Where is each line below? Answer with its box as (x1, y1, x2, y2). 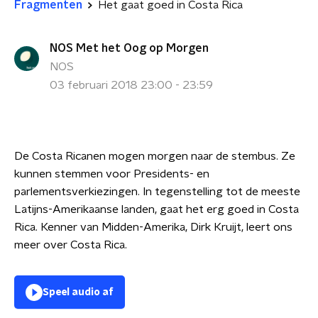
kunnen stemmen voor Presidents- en (14, 168, 209, 180)
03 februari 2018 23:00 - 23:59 (50, 79, 213, 91)
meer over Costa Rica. (14, 239, 127, 251)
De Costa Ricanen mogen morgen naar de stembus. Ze (14, 150, 295, 162)
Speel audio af (43, 287, 114, 297)
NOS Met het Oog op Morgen (50, 43, 209, 54)
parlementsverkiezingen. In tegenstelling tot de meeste (14, 186, 300, 197)
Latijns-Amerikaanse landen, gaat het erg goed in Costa (14, 204, 299, 215)
